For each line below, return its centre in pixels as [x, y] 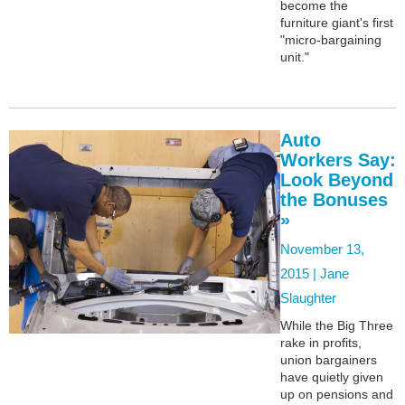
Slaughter [308, 297]
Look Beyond [337, 179]
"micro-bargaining [331, 39]
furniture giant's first [337, 22]
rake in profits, [321, 342]
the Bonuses [334, 199]
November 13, [322, 249]
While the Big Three [337, 325]
